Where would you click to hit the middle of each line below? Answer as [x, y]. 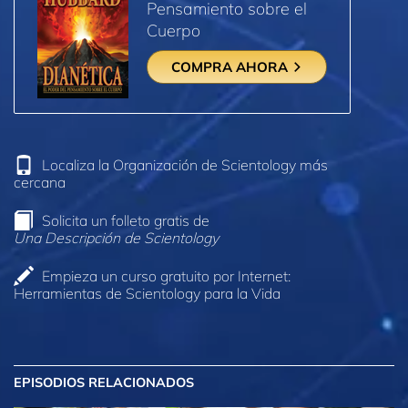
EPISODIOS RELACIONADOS [104, 382]
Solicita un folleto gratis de [126, 220]
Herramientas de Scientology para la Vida [147, 293]
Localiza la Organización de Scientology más [185, 165]
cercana [40, 183]
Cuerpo [173, 30]
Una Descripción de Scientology [116, 237]
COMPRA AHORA [231, 67]
